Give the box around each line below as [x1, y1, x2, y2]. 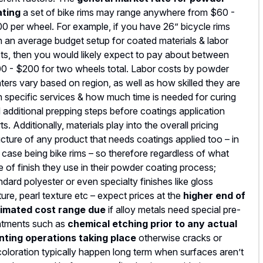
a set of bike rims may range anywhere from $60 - [21, 6, 235, 19]
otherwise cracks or [136, 232, 222, 244]
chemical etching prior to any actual [68, 218, 237, 230]
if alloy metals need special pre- [106, 204, 241, 216]
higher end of [183, 190, 245, 202]
